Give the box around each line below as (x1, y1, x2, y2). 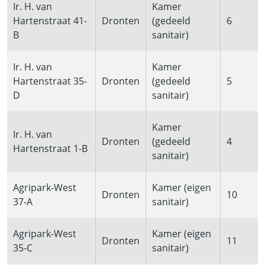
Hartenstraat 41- (13, 14, 87, 28)
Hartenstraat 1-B (13, 142, 88, 156)
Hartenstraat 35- (13, 75, 87, 88)
